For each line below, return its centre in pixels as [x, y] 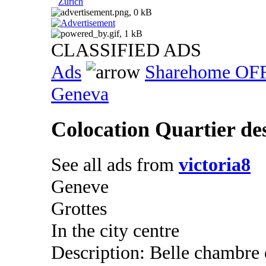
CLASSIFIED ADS [126, 50]
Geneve [80, 187]
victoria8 [215, 165]
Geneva [80, 94]
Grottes [79, 209]
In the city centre [115, 231]
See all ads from [115, 165]
